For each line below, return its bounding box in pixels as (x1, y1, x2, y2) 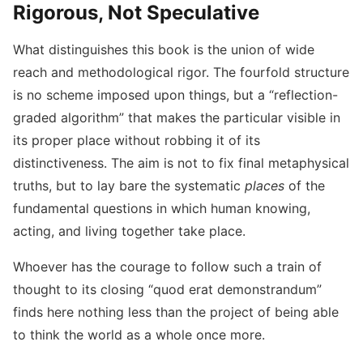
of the (284, 177, 325, 194)
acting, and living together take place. (13, 223, 246, 239)
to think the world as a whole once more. (13, 327, 265, 343)
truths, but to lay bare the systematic (13, 177, 245, 194)
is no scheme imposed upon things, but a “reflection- (13, 87, 338, 103)
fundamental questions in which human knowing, (13, 200, 310, 216)
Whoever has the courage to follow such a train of (13, 258, 322, 275)
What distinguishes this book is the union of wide (13, 41, 314, 58)
